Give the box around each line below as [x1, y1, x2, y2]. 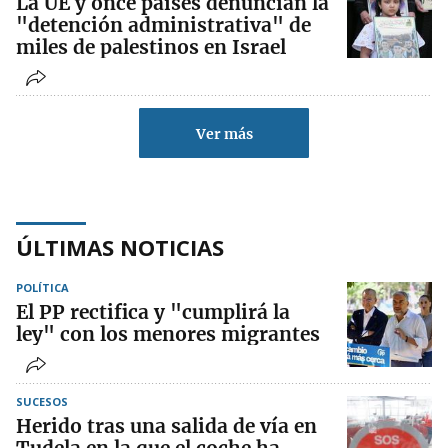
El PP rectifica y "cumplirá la [16, 300, 290, 325]
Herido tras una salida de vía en [16, 414, 317, 439]
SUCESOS [16, 394, 68, 410]
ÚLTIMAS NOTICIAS [16, 232, 224, 263]
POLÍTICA [16, 280, 69, 296]
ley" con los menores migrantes [16, 322, 320, 347]
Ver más [195, 125, 253, 144]
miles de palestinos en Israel [16, 35, 286, 60]
